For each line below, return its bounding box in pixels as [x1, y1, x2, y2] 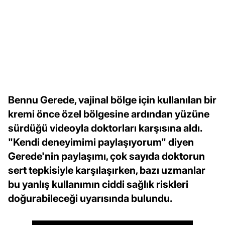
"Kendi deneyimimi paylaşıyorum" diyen [8, 136, 194, 149]
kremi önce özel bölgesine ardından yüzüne [8, 108, 209, 121]
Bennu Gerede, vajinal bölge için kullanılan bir [8, 94, 216, 106]
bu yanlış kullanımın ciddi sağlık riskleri [8, 178, 188, 191]
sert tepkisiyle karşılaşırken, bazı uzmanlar [8, 164, 205, 177]
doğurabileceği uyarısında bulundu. [8, 192, 172, 205]
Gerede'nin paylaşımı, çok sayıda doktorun [8, 150, 205, 163]
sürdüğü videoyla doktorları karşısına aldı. [8, 122, 202, 135]
